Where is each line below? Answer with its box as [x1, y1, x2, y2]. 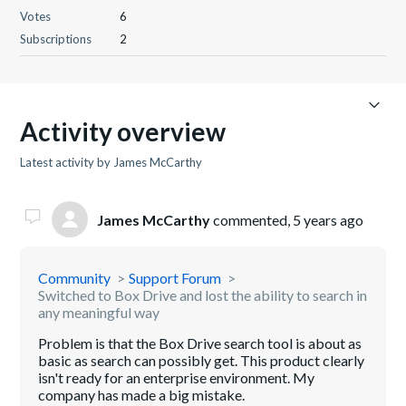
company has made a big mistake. [38, 386, 246, 403]
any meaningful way [38, 304, 160, 321]
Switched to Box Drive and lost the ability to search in [38, 286, 368, 304]
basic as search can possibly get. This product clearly [38, 352, 365, 369]
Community [38, 269, 111, 286]
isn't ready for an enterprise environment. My [38, 369, 315, 386]
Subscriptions [20, 32, 92, 46]
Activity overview [20, 116, 227, 147]
